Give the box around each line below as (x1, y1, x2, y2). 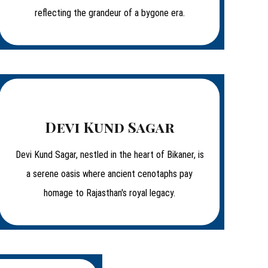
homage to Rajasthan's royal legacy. (44, 187, 176, 199)
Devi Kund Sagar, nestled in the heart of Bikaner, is (15, 149, 204, 160)
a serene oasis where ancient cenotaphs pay (26, 168, 193, 179)
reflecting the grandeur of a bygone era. (34, 7, 185, 19)
